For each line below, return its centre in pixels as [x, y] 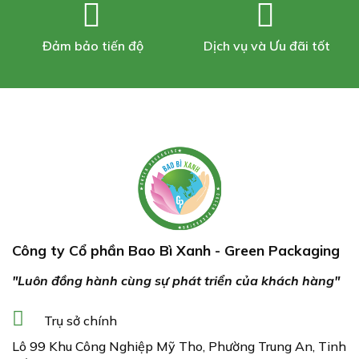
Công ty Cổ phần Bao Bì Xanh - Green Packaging [176, 250]
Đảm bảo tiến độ [93, 45]
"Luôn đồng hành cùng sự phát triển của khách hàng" [176, 280]
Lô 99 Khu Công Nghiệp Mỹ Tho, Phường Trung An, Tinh [179, 346]
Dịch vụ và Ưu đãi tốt [266, 45]
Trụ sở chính [81, 320]
